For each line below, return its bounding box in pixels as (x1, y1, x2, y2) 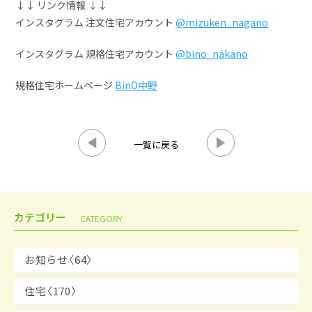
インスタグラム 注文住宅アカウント (15, 15, 176, 30)
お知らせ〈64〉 (24, 252, 93, 268)
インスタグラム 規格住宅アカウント (15, 47, 176, 61)
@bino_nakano (175, 47, 249, 61)
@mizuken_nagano (175, 15, 269, 30)
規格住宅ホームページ (15, 78, 116, 93)
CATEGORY (80, 212, 123, 226)
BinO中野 (115, 78, 158, 93)
